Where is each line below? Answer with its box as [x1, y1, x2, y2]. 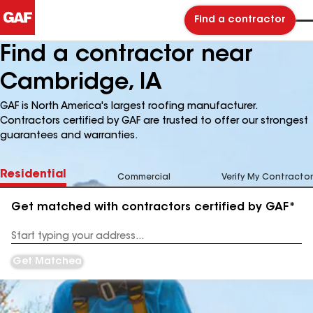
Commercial [117, 173, 170, 182]
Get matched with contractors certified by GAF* [11, 202, 296, 213]
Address [11, 237, 47, 246]
